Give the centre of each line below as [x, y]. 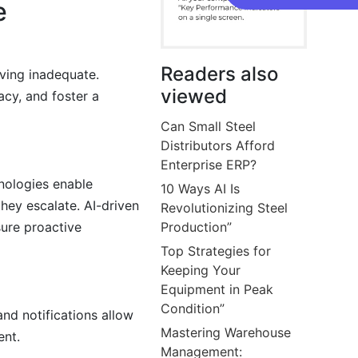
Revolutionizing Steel [225, 207]
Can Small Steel [209, 126]
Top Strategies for [216, 251]
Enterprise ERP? [209, 164]
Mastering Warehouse [226, 332]
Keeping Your [201, 270]
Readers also [220, 74]
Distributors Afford [218, 145]
